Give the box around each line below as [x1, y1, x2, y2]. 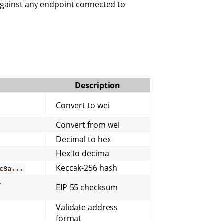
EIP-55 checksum [56, 182, 118, 193]
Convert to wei [56, 100, 110, 111]
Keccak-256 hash [56, 162, 117, 174]
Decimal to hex [56, 134, 111, 145]
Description [75, 80, 120, 91]
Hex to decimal [56, 148, 111, 159]
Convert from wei [56, 119, 120, 131]
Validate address [56, 202, 118, 213]
